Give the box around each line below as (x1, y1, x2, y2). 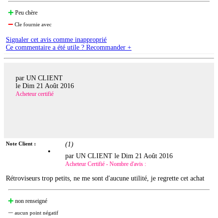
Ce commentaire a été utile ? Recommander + (6, 44, 132, 52)
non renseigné (14, 197, 48, 204)
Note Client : (6, 140, 36, 146)
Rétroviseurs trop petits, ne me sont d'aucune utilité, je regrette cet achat (6, 174, 205, 182)
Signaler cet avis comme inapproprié (6, 36, 107, 44)
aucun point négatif (13, 209, 59, 216)
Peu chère (14, 9, 38, 17)
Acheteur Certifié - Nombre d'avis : (65, 160, 146, 167)
